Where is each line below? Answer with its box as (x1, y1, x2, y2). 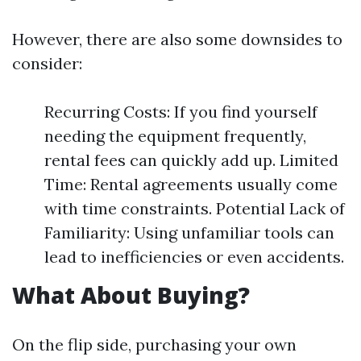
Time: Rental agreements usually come (44, 174, 338, 194)
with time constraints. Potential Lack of (44, 198, 345, 218)
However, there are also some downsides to (12, 29, 342, 49)
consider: (12, 53, 82, 73)
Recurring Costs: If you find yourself (44, 102, 317, 122)
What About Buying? (12, 280, 250, 310)
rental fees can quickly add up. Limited (44, 150, 338, 170)
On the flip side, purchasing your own (12, 334, 297, 355)
